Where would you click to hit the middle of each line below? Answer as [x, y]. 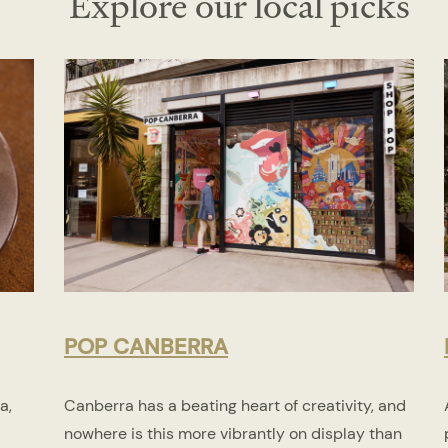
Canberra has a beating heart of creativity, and [234, 406]
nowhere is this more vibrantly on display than [232, 434]
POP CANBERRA [145, 346]
